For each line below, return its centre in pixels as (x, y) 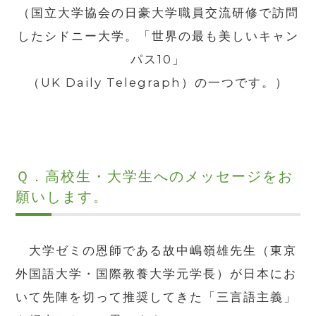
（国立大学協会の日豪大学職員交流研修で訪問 (158, 13)
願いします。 (70, 196)
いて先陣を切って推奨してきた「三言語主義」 (157, 297)
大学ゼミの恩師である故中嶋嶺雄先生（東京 (157, 251)
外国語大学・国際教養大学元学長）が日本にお (157, 274)
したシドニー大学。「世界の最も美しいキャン (158, 36)
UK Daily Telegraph (111, 83)
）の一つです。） (235, 83)
